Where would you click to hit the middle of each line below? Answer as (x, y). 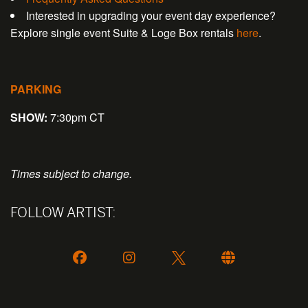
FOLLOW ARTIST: (63, 212)
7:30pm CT (76, 118)
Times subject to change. (71, 174)
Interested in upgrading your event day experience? (151, 16)
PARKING (36, 89)
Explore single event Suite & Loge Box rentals (123, 33)
